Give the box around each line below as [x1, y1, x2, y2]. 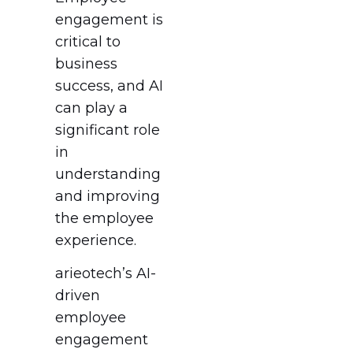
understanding [55, 165, 161, 184]
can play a [55, 99, 128, 117]
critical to [55, 33, 121, 51]
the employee [55, 210, 154, 228]
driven [55, 287, 100, 305]
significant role [55, 121, 160, 139]
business [55, 55, 117, 73]
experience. [55, 232, 136, 250]
